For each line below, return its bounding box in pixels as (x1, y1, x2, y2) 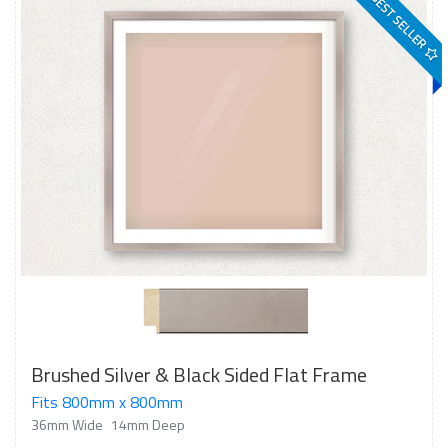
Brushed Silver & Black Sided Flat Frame (31, 359, 367, 390)
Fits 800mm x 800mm (31, 390, 183, 414)
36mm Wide (31, 414, 103, 435)
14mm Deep (111, 414, 185, 435)
